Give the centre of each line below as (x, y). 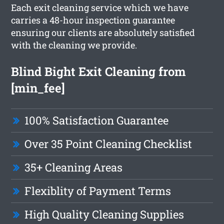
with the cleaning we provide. (74, 45)
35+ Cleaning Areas (74, 167)
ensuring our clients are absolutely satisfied (103, 32)
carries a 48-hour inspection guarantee (93, 20)
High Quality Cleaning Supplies (104, 214)
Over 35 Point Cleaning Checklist (108, 143)
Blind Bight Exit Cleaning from (99, 71)
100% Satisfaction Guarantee (97, 120)
